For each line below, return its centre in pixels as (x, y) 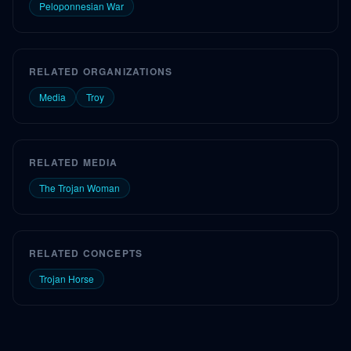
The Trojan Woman (80, 188)
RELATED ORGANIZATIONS (101, 71)
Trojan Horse (67, 279)
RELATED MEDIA (74, 162)
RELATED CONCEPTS (86, 253)
